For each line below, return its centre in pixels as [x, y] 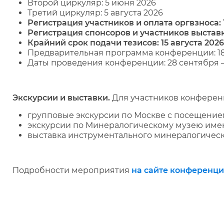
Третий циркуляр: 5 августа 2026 [95, 13]
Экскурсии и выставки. [62, 98]
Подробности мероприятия [72, 170]
